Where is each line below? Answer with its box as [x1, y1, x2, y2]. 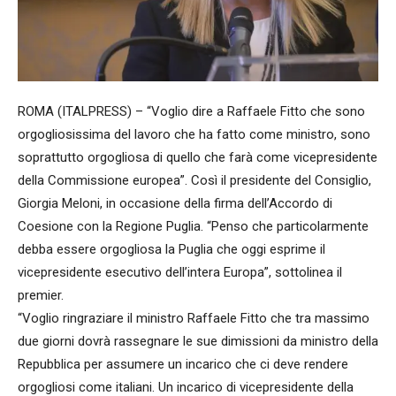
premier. [18, 286, 64, 303]
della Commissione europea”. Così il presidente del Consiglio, [18, 171, 371, 188]
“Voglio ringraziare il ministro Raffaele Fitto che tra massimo [18, 309, 369, 326]
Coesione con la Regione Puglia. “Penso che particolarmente [18, 217, 369, 234]
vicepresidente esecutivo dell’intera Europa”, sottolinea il [18, 263, 342, 280]
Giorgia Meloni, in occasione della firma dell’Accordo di [18, 194, 332, 211]
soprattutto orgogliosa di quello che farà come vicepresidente [18, 148, 377, 165]
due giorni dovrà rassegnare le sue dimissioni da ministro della [18, 332, 378, 349]
